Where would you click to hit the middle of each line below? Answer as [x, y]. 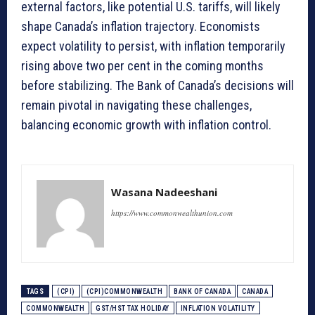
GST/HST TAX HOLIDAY [133, 309]
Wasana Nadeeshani [164, 192]
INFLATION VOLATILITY [218, 309]
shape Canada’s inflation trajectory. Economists [141, 27]
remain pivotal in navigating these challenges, [136, 105]
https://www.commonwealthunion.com [172, 213]
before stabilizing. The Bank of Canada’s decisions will [157, 86]
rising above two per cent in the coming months [142, 66]
